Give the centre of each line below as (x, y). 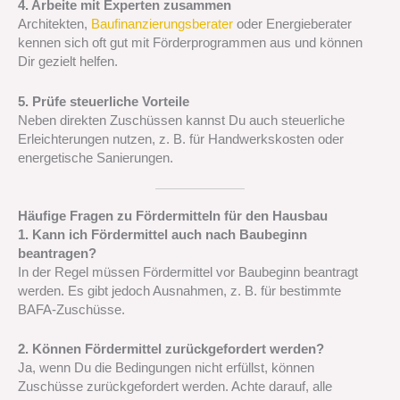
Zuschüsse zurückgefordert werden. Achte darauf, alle (175, 387)
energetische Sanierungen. (96, 158)
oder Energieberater (292, 25)
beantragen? (57, 254)
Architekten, (54, 25)
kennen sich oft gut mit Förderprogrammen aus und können (190, 43)
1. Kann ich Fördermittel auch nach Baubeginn (162, 235)
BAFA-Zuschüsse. (71, 310)
